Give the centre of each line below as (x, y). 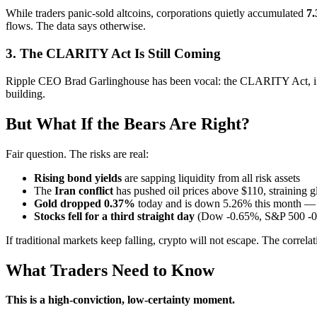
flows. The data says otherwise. (76, 26)
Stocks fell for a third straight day (114, 216)
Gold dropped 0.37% (85, 203)
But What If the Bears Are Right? (128, 123)
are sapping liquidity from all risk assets (211, 178)
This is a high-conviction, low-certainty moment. (120, 300)
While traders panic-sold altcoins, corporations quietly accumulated (156, 13)
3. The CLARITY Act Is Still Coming (113, 54)
